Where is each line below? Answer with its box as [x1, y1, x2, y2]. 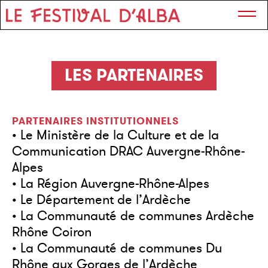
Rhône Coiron [12, 223, 92, 241]
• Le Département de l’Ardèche [12, 191, 191, 209]
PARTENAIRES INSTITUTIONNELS [12, 115, 179, 128]
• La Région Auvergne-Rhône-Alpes [12, 175, 209, 193]
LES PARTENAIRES [65, 65, 203, 86]
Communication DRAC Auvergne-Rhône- [12, 142, 245, 160]
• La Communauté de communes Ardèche [12, 207, 254, 225]
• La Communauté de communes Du [12, 239, 222, 257]
